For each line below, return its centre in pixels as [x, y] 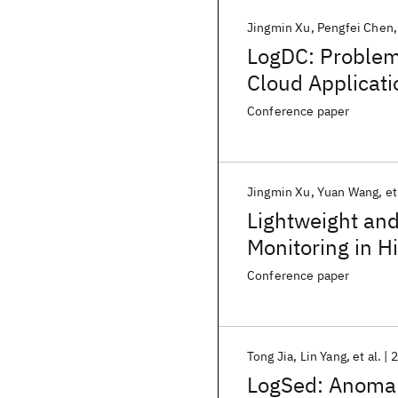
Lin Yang [323, 356]
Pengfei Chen [355, 28]
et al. [367, 356]
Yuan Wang [348, 192]
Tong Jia [271, 356]
